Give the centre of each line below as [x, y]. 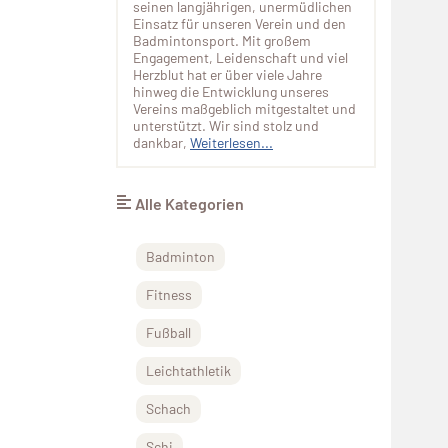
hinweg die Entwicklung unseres [231, 91]
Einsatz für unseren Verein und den [239, 23]
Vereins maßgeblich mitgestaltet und [244, 108]
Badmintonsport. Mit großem [222, 40]
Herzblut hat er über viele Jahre [227, 74]
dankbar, [161, 142]
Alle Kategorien [189, 203]
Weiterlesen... [231, 142]
